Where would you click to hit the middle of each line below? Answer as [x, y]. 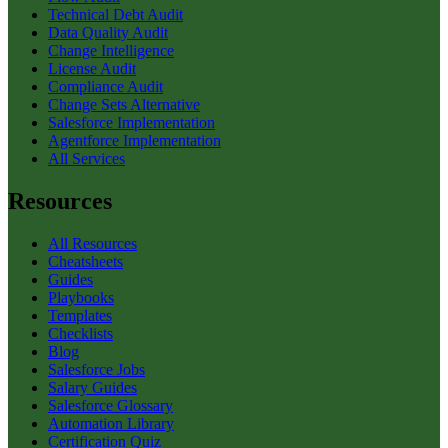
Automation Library [111, 424]
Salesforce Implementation [131, 123]
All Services [86, 159]
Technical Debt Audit [115, 15]
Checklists [80, 334]
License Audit [92, 69]
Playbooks [81, 298]
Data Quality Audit [108, 33]
